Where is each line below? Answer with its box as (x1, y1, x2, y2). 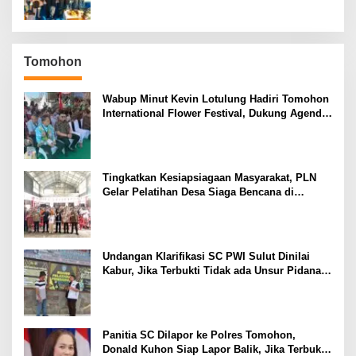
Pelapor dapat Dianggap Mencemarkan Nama (103, 278, 323, 291)
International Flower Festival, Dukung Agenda (103, 106, 327, 119)
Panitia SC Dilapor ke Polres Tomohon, (103, 328, 296, 341)
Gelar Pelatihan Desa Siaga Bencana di (103, 185, 294, 198)
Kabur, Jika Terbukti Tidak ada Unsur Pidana (103, 264, 321, 277)
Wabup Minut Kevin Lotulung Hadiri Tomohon (103, 92, 329, 105)
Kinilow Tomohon (103, 199, 190, 212)
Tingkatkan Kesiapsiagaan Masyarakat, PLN (103, 171, 316, 184)
